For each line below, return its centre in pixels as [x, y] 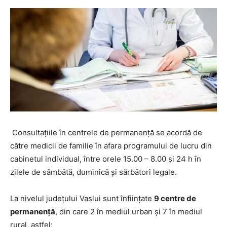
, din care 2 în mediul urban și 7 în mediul [129, 212]
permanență [33, 212]
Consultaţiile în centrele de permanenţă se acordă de [106, 133]
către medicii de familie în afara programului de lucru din [111, 146]
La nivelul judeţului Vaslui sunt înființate [82, 198]
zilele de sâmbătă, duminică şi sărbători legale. [93, 172]
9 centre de [175, 198]
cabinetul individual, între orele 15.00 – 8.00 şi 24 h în [106, 159]
